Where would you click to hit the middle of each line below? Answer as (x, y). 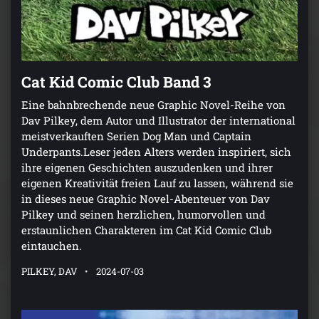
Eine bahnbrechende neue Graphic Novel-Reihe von (153, 105)
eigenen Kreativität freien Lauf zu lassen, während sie (157, 183)
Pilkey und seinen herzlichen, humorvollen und (143, 215)
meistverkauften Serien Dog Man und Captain (136, 136)
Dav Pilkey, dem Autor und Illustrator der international (158, 121)
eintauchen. (52, 246)
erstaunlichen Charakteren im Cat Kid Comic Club (146, 230)
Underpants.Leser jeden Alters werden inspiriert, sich (156, 152)
